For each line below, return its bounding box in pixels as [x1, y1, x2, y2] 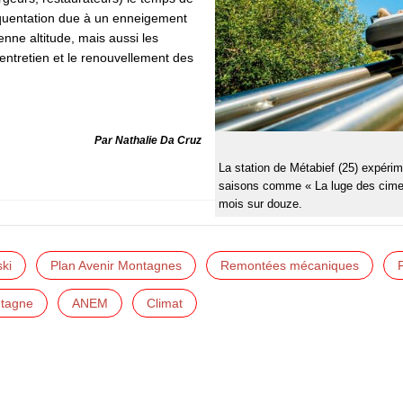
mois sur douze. [219, 197, 302, 210]
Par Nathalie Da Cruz [94, 133, 201, 147]
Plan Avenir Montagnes [50, 257, 182, 273]
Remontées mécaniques [220, 257, 359, 273]
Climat [147, 295, 183, 310]
